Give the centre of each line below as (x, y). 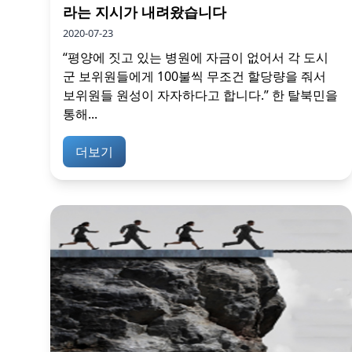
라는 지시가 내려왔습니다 (145, 12)
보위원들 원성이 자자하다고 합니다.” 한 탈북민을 (200, 95)
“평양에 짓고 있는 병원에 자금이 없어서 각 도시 (196, 58)
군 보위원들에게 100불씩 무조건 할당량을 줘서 (194, 77)
